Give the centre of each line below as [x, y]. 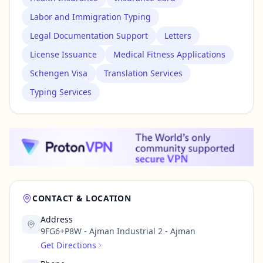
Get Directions [68, 245]
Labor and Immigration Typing [90, 17]
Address [57, 219]
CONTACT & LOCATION [82, 198]
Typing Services [61, 92]
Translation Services [143, 73]
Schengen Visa [59, 73]
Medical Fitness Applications [169, 54]
